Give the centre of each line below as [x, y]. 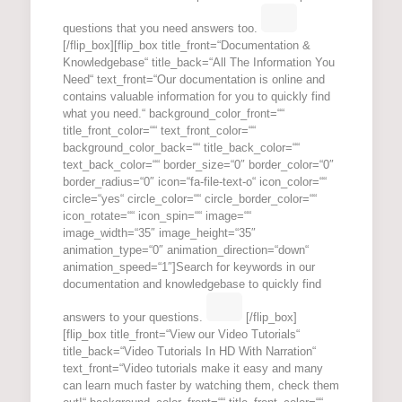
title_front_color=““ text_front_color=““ [159, 131]
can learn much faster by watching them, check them [201, 386]
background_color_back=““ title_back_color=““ [181, 148]
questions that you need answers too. [162, 29]
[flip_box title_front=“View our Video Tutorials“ [181, 335]
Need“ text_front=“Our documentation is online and [193, 80]
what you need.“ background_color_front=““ [173, 114]
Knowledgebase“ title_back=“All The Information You [198, 63]
